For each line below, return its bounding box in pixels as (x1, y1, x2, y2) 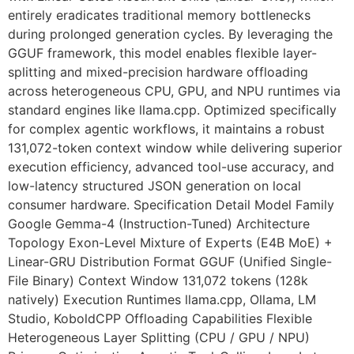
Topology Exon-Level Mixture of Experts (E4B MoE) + (8, 235, 333, 251)
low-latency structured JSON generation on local (8, 178, 301, 194)
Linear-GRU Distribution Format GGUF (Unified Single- (8, 254, 332, 270)
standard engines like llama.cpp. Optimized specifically (8, 102, 337, 119)
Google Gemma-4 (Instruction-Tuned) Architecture (8, 216, 310, 232)
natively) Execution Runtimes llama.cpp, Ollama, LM (8, 292, 316, 308)
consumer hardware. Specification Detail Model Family (8, 197, 334, 213)
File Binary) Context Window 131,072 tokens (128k (8, 273, 308, 289)
